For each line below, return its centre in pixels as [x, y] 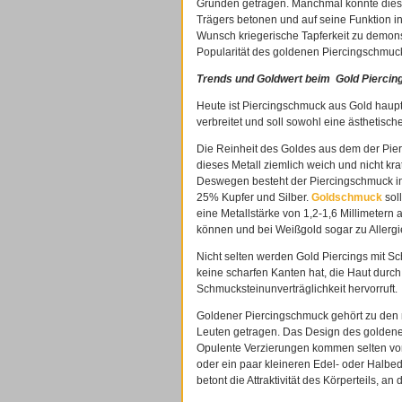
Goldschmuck [347, 197]
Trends [214, 79]
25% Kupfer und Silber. [254, 197]
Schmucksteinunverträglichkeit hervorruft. [297, 289]
